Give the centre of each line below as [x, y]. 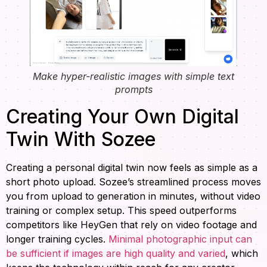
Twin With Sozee [81, 139]
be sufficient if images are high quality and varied [116, 253]
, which [242, 253]
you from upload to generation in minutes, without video [133, 196]
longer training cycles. [57, 239]
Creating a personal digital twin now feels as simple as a [132, 167]
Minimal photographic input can [180, 239]
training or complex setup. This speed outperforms [121, 210]
